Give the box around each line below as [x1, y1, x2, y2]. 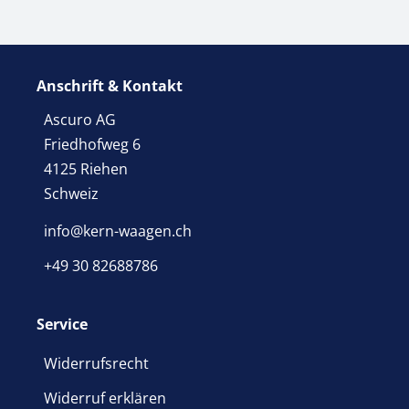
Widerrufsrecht [44, 353, 149, 374]
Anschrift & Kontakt [37, 76, 183, 97]
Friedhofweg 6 [44, 134, 141, 155]
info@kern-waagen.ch [44, 221, 192, 242]
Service [37, 314, 88, 335]
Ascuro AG [44, 110, 116, 131]
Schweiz [44, 184, 99, 204]
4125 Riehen [44, 159, 128, 180]
